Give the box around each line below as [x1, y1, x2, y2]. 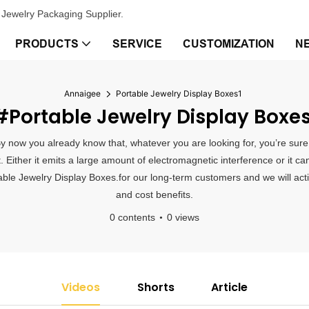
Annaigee [63, 88, 101, 99]
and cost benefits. [116, 189, 193, 200]
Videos [61, 279, 100, 295]
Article [211, 279, 248, 295]
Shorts [137, 279, 175, 295]
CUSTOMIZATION [183, 37, 275, 50]
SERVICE [112, 37, 162, 50]
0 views [167, 212, 199, 223]
